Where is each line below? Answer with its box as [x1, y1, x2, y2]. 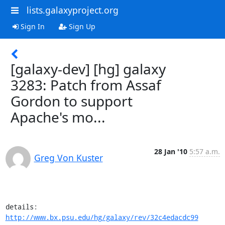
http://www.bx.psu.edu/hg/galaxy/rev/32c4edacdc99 [5, 212, 198, 222]
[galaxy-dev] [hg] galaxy [11, 59, 166, 78]
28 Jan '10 [154, 146, 187, 156]
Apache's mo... [11, 107, 105, 127]
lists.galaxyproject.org [26, 4, 119, 16]
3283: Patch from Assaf [11, 75, 161, 94]
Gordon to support [11, 91, 133, 110]
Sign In [18, 21, 45, 31]
